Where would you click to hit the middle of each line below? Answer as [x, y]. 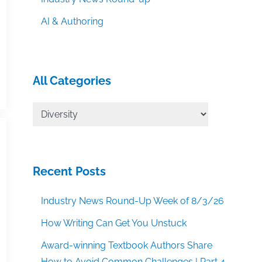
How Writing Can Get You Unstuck [114, 223]
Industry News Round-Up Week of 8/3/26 [133, 201]
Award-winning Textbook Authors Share [127, 246]
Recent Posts [69, 172]
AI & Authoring [73, 22]
